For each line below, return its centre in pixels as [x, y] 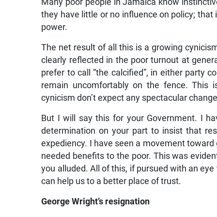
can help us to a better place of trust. [111, 181]
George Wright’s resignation [96, 202]
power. [54, 27]
